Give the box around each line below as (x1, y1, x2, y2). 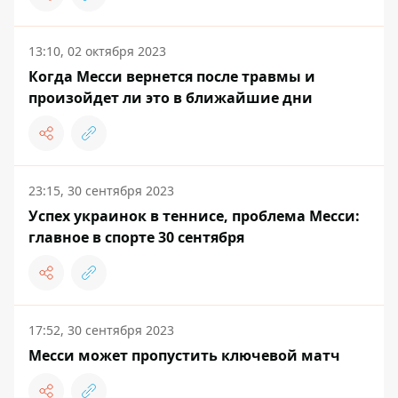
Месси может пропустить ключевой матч (28, 346, 340, 366)
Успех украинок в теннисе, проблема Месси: (28, 206, 360, 227)
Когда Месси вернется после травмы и (28, 67, 315, 87)
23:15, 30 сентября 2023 (28, 182, 174, 200)
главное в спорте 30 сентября (28, 227, 244, 248)
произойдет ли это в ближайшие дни (28, 88, 313, 108)
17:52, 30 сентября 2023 (28, 322, 174, 339)
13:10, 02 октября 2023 (28, 43, 166, 60)
